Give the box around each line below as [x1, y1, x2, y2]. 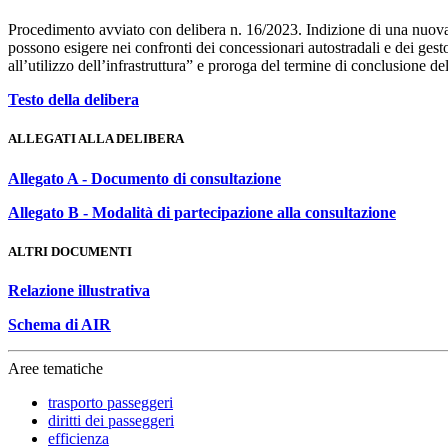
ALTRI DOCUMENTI [8, 243, 132, 259]
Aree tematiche [8, 359, 103, 377]
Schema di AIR [8, 315, 111, 333]
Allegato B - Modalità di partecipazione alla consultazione [8, 203, 396, 221]
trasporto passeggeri [48, 393, 173, 411]
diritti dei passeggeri [48, 411, 174, 429]
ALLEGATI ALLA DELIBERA [8, 131, 184, 147]
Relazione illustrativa [8, 281, 150, 299]
